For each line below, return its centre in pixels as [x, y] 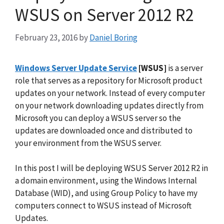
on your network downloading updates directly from [109, 105]
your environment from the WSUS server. [88, 143]
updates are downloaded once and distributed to [104, 130]
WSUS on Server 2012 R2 [104, 15]
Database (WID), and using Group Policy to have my [106, 193]
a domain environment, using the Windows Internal [106, 180]
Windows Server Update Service [76, 68]
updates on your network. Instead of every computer [110, 93]
